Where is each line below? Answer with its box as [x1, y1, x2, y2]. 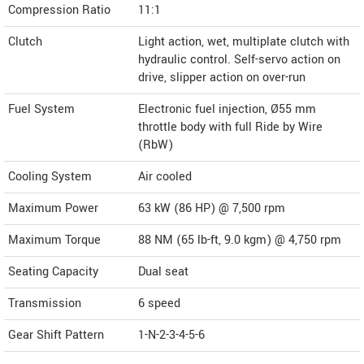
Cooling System [8, 167, 92, 185]
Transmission [8, 294, 81, 312]
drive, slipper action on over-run [138, 68, 305, 86]
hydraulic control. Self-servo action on [138, 50, 340, 68]
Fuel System [8, 100, 75, 118]
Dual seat [138, 262, 188, 280]
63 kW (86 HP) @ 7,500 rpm [138, 199, 285, 217]
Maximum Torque [8, 231, 101, 249]
